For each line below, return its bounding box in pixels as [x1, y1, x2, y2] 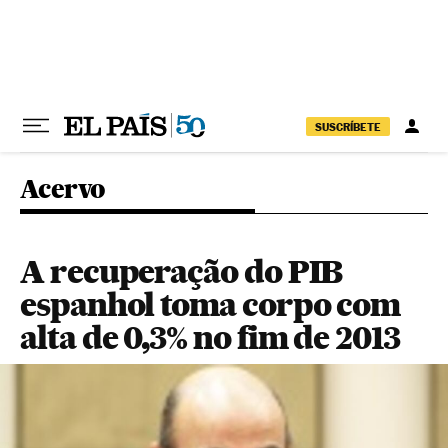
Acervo [20, 173, 106, 204]
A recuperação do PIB [20, 252, 343, 291]
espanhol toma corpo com [20, 285, 401, 324]
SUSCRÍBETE [315, 119, 381, 134]
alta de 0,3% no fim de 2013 [20, 318, 400, 357]
